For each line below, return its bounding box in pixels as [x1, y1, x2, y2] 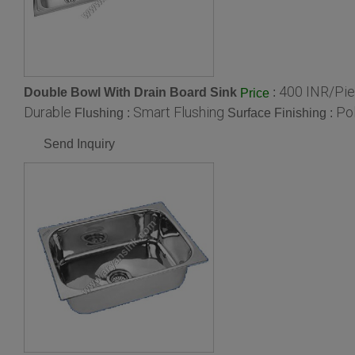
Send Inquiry [44, 137, 115, 151]
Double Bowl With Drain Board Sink [24, 86, 237, 100]
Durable [24, 104, 71, 121]
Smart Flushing [133, 104, 224, 121]
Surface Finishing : [227, 106, 336, 120]
